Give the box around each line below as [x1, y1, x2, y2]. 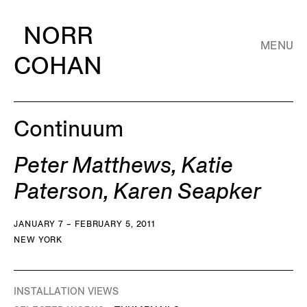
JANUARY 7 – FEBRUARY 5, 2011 [14, 219, 156, 229]
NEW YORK [14, 234, 63, 245]
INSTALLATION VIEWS [14, 285, 119, 297]
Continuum [14, 115, 123, 143]
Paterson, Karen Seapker [14, 177, 261, 205]
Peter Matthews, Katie [14, 151, 233, 179]
